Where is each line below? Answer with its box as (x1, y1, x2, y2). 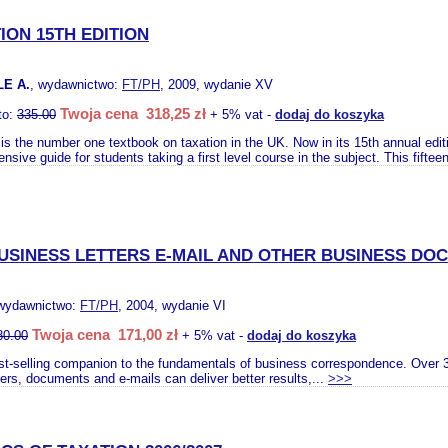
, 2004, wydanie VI (118, 298, 226, 313)
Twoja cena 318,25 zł (60, 105, 206, 122)
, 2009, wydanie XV (160, 77, 273, 92)
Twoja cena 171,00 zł (32, 326, 178, 343)
